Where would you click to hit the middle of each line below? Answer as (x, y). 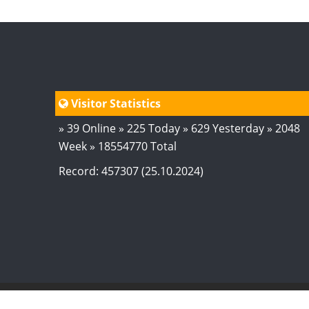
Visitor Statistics (114, 103)
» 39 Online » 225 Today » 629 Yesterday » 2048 (179, 128)
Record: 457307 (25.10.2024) (131, 171)
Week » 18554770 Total (117, 146)
